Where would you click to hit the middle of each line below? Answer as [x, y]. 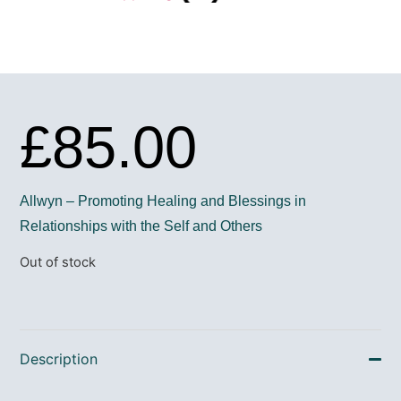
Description [59, 359]
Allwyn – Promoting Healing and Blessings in [163, 201]
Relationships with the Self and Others [141, 226]
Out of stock [58, 262]
